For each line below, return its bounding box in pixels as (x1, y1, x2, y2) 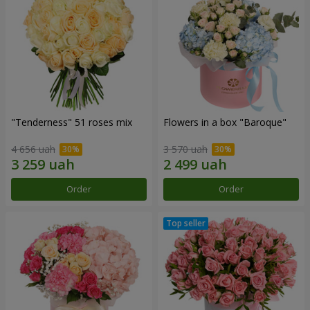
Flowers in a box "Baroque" (163, 116, 286, 129)
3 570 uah (163, 142, 208, 156)
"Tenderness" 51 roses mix (11, 116, 132, 129)
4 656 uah (11, 142, 55, 156)
